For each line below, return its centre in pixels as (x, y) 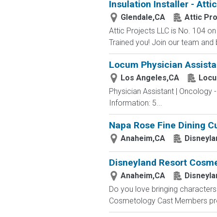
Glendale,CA (143, 17)
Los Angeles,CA (150, 78)
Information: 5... (135, 103)
